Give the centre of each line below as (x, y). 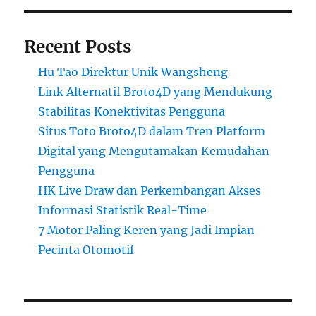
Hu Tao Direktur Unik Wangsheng (133, 72)
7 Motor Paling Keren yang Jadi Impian (147, 230)
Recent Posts (78, 47)
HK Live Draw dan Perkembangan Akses (150, 191)
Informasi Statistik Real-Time (123, 211)
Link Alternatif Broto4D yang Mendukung (156, 92)
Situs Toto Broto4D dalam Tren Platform (152, 132)
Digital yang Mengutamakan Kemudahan (154, 151)
